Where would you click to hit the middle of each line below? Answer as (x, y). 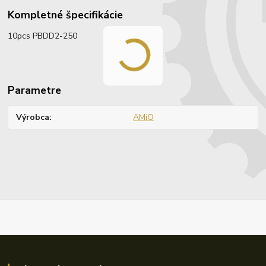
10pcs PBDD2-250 (43, 36)
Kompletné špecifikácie (66, 15)
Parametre (35, 91)
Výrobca (33, 117)
